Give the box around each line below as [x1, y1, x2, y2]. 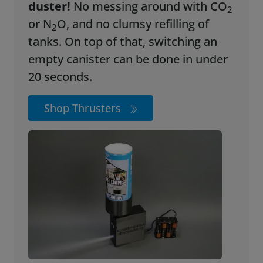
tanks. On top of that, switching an [28, 33, 217, 50]
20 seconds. [28, 69, 92, 85]
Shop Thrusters [43, 101, 124, 116]
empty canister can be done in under [28, 51, 228, 68]
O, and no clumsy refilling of [57, 16, 209, 32]
